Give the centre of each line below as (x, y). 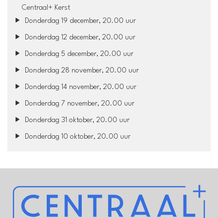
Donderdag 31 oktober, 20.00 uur (76, 120)
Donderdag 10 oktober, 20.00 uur (77, 137)
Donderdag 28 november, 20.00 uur (81, 71)
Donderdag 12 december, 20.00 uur (79, 37)
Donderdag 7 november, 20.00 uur (79, 104)
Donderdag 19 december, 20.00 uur (80, 21)
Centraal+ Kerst (46, 8)
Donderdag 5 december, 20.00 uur (78, 54)
